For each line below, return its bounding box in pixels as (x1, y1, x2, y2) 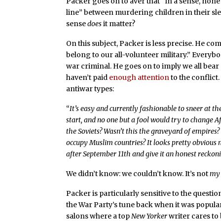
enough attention (109, 73, 170, 82)
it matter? (102, 19, 136, 29)
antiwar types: (66, 84, 114, 94)
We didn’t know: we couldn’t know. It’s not (66, 169, 210, 178)
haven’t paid (66, 73, 110, 82)
